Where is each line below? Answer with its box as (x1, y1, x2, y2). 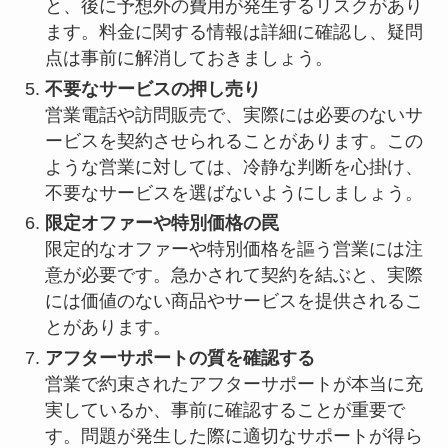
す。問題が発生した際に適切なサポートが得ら (44, 425, 423, 446)
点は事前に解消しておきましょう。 (44, 48, 333, 69)
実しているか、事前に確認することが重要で (44, 399, 405, 420)
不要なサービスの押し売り (44, 78, 261, 99)
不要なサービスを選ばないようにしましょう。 (44, 182, 423, 203)
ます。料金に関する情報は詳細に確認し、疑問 (44, 22, 423, 43)
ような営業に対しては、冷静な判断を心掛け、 (44, 156, 423, 177)
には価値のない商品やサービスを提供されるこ (44, 291, 423, 312)
